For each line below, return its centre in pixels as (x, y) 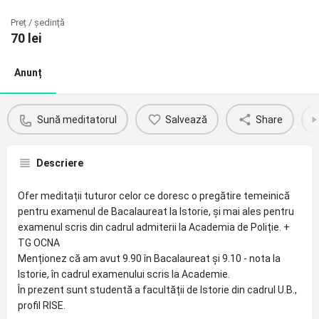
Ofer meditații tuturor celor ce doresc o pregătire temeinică (154, 196)
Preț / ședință (38, 22)
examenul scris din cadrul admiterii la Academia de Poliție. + (154, 227)
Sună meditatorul (77, 119)
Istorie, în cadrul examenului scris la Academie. (124, 274)
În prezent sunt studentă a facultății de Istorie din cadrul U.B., (157, 290)
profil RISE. (42, 305)
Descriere (60, 163)
